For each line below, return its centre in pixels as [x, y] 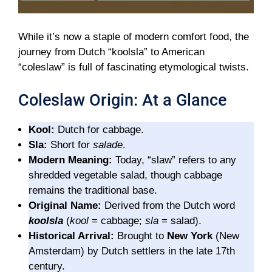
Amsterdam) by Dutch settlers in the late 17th [132, 251]
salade [108, 144]
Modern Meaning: [70, 160]
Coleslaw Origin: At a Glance [122, 100]
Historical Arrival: [71, 236]
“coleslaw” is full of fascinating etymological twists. [134, 67]
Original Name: [65, 205]
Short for [70, 144]
